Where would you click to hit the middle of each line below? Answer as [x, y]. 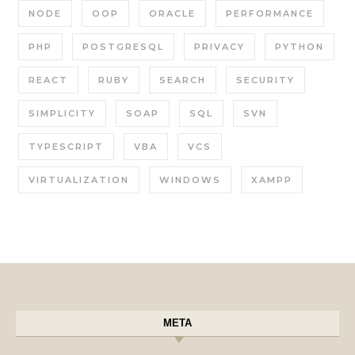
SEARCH [183, 80]
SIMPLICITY [62, 113]
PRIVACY [219, 46]
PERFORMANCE [270, 13]
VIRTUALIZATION [79, 179]
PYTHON [300, 46]
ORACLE [172, 13]
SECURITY [265, 80]
